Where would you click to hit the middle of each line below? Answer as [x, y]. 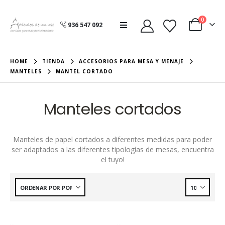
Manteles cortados [113, 109]
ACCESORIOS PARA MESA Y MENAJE [131, 61]
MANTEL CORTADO [84, 71]
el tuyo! [113, 159]
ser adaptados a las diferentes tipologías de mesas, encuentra [113, 149]
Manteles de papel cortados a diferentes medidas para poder [113, 139]
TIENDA [53, 61]
